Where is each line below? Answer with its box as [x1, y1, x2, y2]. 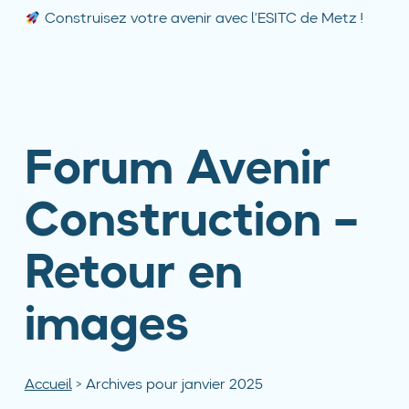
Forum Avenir [24, 147, 330, 195]
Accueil [24, 377, 72, 393]
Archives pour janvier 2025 [85, 377, 263, 393]
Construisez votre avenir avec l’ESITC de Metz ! [40, 12, 362, 27]
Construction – [24, 199, 358, 247]
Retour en [24, 251, 243, 299]
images [24, 303, 189, 351]
